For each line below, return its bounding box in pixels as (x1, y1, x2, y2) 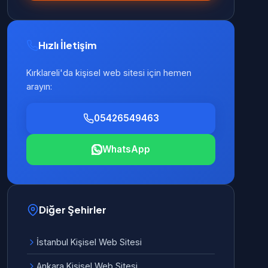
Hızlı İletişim (38, 39, 97, 51)
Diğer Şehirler (39, 203, 106, 216)
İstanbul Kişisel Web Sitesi (36, 237, 142, 247)
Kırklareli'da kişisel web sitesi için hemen (26, 68, 191, 78)
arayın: (26, 81, 52, 92)
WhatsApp (102, 144, 150, 155)
